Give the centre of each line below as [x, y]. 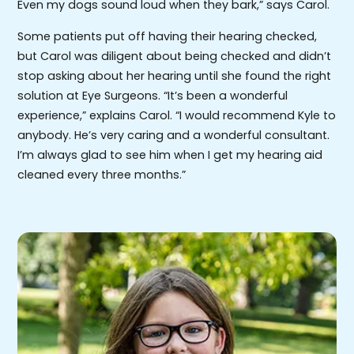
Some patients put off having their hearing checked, [168, 36]
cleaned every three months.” [102, 174]
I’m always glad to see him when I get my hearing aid [170, 154]
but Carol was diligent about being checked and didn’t [175, 56]
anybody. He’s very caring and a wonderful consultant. [174, 135]
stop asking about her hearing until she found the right [175, 75]
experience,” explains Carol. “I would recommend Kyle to [177, 115]
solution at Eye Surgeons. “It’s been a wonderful [153, 95]
